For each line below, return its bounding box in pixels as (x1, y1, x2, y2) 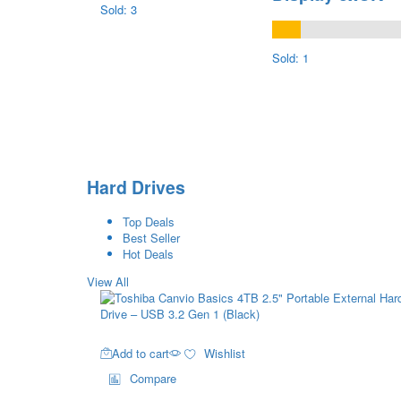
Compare (130, 370, 176, 388)
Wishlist (204, 345, 246, 363)
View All (87, 273, 129, 291)
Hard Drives (87, 174, 185, 200)
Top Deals (123, 213, 175, 231)
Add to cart (112, 345, 169, 363)
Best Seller (123, 229, 180, 247)
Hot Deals (123, 245, 174, 263)
